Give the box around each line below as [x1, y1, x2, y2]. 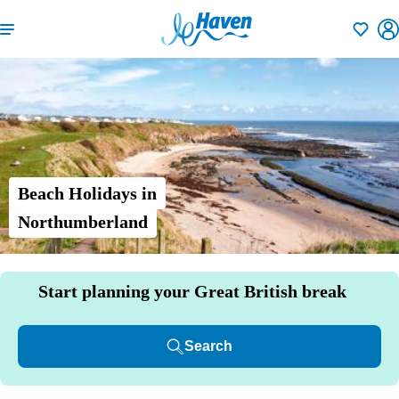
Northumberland [18, 212, 148, 232]
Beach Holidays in [18, 183, 157, 203]
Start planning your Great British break [38, 281, 346, 301]
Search [184, 338, 232, 354]
